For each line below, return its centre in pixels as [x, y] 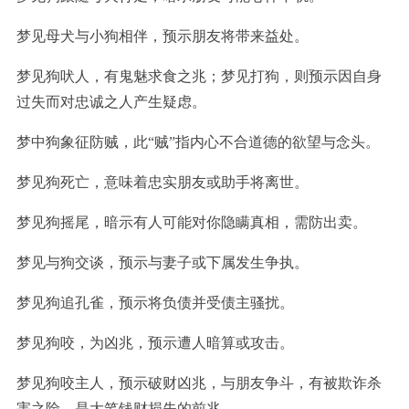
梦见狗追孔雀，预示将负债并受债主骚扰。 [155, 303]
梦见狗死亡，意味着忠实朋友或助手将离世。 [163, 183]
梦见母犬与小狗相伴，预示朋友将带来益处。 [163, 37]
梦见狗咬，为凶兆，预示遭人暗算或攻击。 [155, 343]
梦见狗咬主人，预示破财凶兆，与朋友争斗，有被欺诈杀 [199, 383]
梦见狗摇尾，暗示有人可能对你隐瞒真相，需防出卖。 [192, 223]
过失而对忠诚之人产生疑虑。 [111, 102]
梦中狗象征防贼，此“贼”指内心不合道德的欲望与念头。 [198, 142]
